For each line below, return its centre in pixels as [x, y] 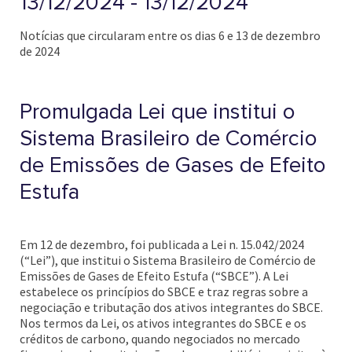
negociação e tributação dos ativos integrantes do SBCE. [171, 307]
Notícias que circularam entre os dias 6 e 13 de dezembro [170, 35]
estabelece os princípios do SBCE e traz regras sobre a [164, 291]
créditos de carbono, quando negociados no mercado [160, 339]
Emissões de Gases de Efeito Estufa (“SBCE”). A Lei [154, 276]
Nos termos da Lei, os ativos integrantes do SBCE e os [163, 323]
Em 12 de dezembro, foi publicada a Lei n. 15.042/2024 [162, 244]
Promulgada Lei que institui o [158, 112]
